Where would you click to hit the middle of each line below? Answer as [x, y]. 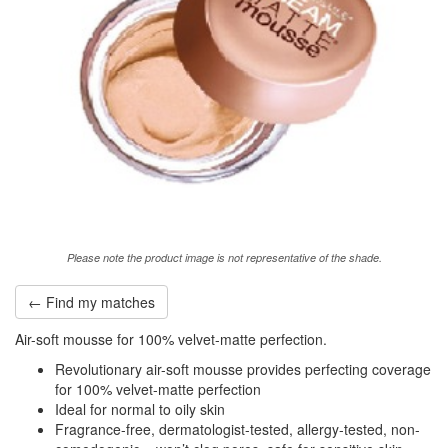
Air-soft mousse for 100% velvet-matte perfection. [171, 338]
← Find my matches [91, 301]
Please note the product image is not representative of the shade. [224, 257]
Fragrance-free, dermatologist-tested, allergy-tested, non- [237, 428]
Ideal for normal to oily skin [140, 408]
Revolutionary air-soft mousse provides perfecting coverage [243, 368]
